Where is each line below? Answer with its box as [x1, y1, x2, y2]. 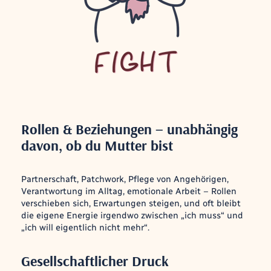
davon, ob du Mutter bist [21, 136, 173, 155]
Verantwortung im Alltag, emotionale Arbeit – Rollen [21, 186, 237, 197]
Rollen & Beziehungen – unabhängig [21, 120, 238, 139]
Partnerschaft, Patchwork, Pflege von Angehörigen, [21, 174, 229, 184]
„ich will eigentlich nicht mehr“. [21, 222, 149, 233]
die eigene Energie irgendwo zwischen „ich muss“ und [21, 210, 243, 221]
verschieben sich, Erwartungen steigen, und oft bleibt [21, 198, 241, 209]
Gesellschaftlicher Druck [21, 251, 169, 270]
